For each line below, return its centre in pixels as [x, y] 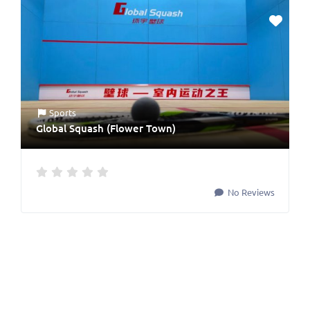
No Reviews [250, 192]
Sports [63, 113]
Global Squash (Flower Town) [106, 128]
